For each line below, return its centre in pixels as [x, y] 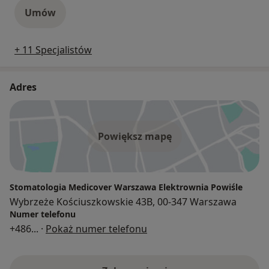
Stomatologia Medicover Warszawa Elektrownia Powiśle [126, 187]
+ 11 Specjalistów [53, 50]
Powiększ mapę [134, 136]
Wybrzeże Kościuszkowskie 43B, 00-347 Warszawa [123, 201]
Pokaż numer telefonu [96, 228]
